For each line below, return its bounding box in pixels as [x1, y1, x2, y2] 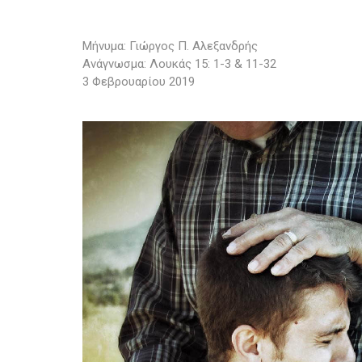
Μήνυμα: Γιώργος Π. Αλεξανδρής [82, 39, 258, 53]
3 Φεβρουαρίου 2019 [82, 74, 195, 89]
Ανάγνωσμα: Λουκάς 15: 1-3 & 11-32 [82, 57, 276, 71]
